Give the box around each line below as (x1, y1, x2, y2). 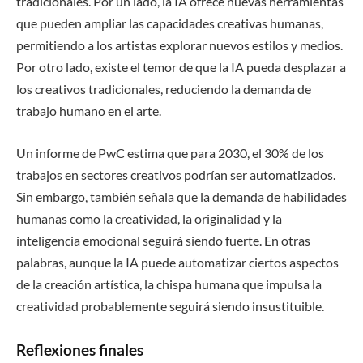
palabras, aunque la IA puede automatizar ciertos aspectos (16, 254, 339, 270)
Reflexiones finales (16, 340, 143, 359)
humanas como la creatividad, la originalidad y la (16, 210, 282, 226)
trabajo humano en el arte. (16, 103, 161, 119)
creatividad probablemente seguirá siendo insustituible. (16, 297, 324, 314)
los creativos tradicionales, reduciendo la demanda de (16, 81, 311, 97)
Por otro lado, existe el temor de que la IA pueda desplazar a (16, 59, 346, 75)
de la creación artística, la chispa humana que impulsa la (16, 275, 322, 292)
